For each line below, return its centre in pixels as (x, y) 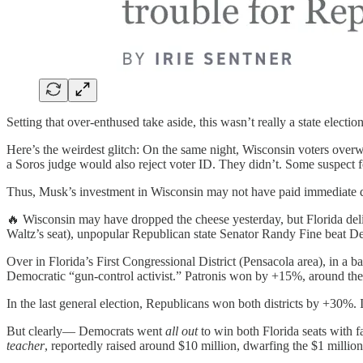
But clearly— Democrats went (86, 331)
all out (181, 331)
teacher (26, 346)
